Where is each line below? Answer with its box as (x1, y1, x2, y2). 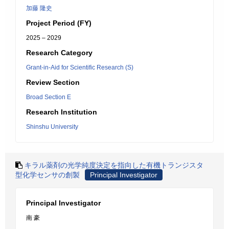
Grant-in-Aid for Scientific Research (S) (26, 64, 133, 71)
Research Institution (26, 108, 97, 116)
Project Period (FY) (26, 19, 91, 27)
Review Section (26, 78, 80, 86)
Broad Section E (26, 94, 71, 101)
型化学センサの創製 (15, 171, 80, 179)
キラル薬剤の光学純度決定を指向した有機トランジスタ (25, 161, 203, 169)
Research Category (26, 49, 93, 57)
